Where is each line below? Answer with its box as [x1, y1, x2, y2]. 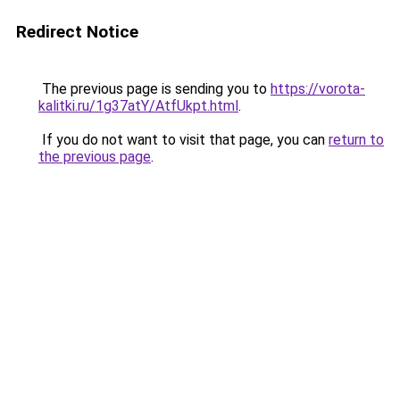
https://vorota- [271, 80, 365, 97]
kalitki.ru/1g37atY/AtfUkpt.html [38, 97, 238, 114]
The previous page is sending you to [38, 80, 271, 97]
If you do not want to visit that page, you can [38, 131, 329, 148]
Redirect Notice [16, 21, 138, 42]
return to [329, 131, 384, 148]
